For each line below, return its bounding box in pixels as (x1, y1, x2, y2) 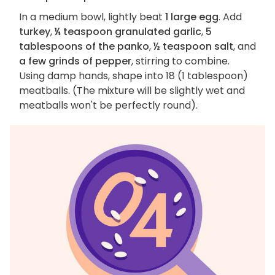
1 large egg (165, 9, 219, 24)
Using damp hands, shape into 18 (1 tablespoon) (19, 68, 248, 83)
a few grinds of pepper (19, 53, 131, 68)
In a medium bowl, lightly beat (19, 9, 165, 24)
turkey (19, 24, 50, 39)
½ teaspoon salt (153, 39, 233, 53)
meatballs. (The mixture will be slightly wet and (19, 83, 245, 98)
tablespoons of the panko (19, 39, 149, 53)
